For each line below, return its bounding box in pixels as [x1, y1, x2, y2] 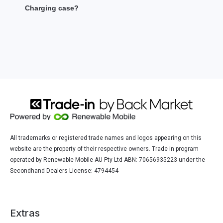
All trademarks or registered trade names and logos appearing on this [10, 134, 202, 141]
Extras [10, 207, 40, 219]
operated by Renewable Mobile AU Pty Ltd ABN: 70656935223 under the [10, 156, 205, 163]
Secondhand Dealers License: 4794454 [10, 167, 118, 174]
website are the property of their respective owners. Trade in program [10, 145, 199, 152]
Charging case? [25, 4, 79, 12]
